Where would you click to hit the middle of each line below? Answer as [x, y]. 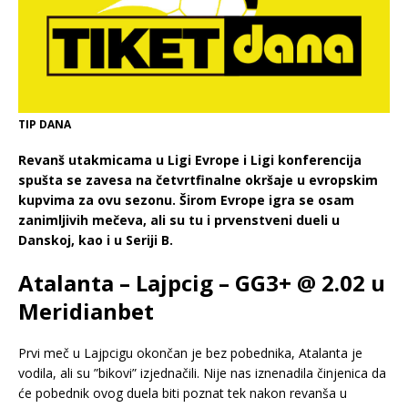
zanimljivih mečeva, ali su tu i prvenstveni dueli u [179, 220]
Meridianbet [86, 311]
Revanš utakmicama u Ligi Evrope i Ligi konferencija [190, 160]
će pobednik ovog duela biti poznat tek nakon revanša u [183, 393]
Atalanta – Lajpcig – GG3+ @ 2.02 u [202, 283]
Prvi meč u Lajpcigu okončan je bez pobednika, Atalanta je [190, 353]
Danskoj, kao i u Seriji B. [96, 240]
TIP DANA [45, 125]
